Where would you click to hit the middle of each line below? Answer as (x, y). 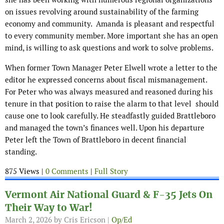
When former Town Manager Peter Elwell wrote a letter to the (111, 68)
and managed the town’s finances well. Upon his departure (105, 128)
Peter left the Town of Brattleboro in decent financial (96, 140)
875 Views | (25, 171)
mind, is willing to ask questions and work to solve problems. (110, 48)
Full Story (111, 171)
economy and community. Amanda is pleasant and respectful (110, 24)
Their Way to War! (49, 208)
